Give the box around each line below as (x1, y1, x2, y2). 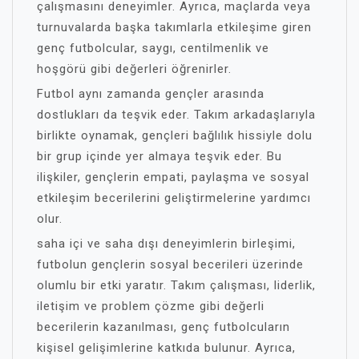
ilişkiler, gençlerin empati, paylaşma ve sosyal (37, 170, 309, 184)
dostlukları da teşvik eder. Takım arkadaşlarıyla (37, 107, 316, 122)
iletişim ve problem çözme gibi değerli (37, 299, 264, 313)
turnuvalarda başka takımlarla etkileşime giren (37, 20, 312, 34)
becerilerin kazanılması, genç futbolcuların (37, 320, 290, 334)
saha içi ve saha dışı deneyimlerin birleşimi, (37, 236, 296, 251)
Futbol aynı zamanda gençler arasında (37, 87, 264, 101)
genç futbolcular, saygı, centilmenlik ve (37, 41, 269, 55)
